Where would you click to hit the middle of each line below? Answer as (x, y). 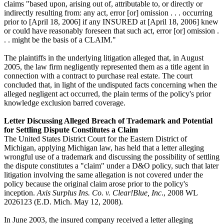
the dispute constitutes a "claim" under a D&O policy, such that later (111, 165)
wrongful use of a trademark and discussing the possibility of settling (112, 156)
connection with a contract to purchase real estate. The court (98, 75)
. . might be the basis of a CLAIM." (60, 39)
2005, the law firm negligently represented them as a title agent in (106, 66)
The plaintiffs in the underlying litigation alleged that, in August (104, 57)
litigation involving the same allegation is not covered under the (103, 174)
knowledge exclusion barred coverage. (65, 102)
